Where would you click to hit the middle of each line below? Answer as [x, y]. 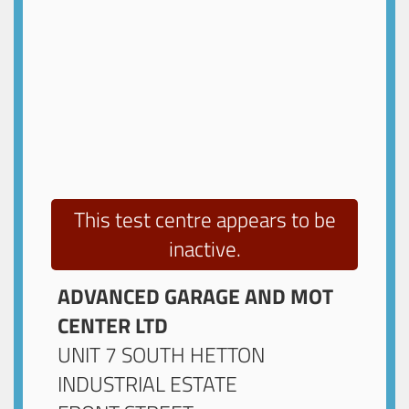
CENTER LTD [113, 326]
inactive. [204, 248]
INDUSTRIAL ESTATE [148, 384]
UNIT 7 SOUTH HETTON [162, 355]
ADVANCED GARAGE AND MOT [196, 297]
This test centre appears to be [204, 219]
